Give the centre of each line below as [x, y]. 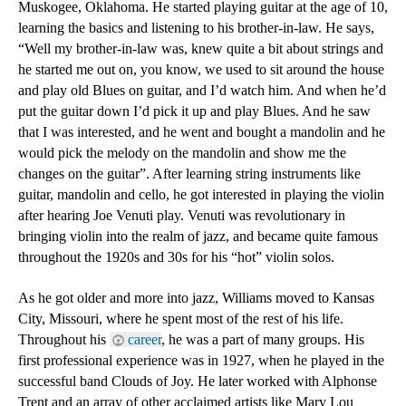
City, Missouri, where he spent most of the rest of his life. [181, 319]
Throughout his [64, 339]
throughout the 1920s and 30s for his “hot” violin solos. [176, 257]
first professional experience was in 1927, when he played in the [201, 360]
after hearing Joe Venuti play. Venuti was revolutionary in [182, 215]
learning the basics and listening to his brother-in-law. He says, [196, 28]
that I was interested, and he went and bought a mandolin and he [202, 132]
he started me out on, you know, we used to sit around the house [201, 69]
